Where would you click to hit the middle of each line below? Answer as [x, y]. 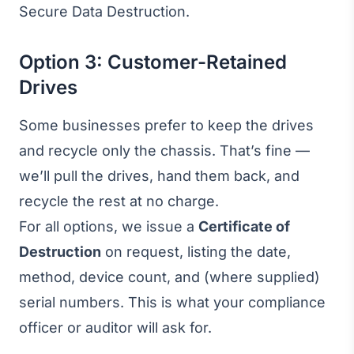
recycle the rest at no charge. [119, 201]
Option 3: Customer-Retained [153, 62]
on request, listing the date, [196, 252]
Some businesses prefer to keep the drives [166, 125]
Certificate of [244, 226]
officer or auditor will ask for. [115, 328]
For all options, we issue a [109, 226]
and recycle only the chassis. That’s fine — [164, 151]
